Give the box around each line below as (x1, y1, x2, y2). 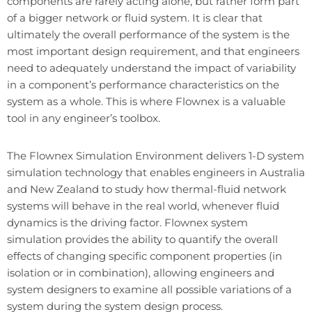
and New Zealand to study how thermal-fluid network (7, 182, 286, 196)
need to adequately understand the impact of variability (7, 61, 296, 75)
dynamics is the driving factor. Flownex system (7, 215, 248, 229)
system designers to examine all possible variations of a (7, 282, 292, 296)
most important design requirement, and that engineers (7, 44, 299, 58)
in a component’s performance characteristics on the (7, 77, 279, 91)
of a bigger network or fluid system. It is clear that (7, 10, 263, 24)
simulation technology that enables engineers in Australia (7, 165, 305, 179)
